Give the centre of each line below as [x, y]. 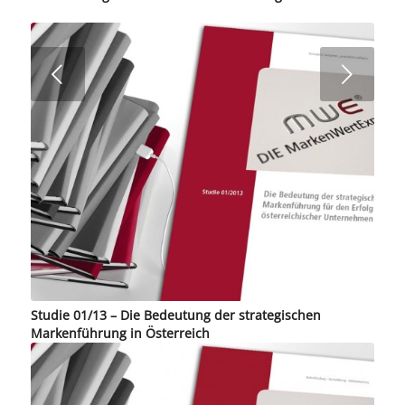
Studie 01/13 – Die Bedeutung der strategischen [175, 315]
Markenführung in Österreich [120, 333]
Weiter [185, 75]
